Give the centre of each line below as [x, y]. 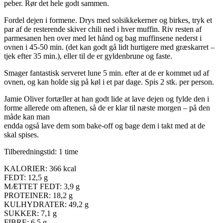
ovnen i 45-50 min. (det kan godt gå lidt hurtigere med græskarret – [109, 47]
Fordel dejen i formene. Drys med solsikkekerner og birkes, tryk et [108, 20]
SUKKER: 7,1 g [30, 214]
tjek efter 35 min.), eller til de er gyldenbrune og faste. [88, 56]
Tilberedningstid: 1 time [41, 152]
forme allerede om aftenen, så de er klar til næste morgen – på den [107, 108]
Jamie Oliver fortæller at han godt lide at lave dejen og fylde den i [107, 99]
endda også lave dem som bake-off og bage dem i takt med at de [105, 126]
